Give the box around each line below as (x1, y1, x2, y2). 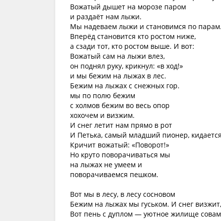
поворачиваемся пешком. (70, 170, 158, 179)
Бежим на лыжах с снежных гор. (70, 81, 180, 90)
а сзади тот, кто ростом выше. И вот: (70, 41, 194, 51)
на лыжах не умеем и (70, 160, 142, 169)
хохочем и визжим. (70, 110, 135, 120)
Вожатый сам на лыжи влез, (70, 51, 165, 61)
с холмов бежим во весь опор (70, 101, 170, 110)
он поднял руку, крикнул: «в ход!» (70, 61, 183, 71)
